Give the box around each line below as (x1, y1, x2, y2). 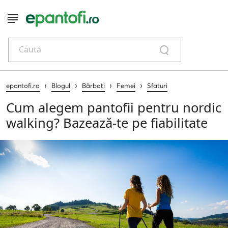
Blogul (51, 81, 70, 90)
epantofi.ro (6, 81, 40, 90)
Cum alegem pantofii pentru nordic (6, 98, 221, 117)
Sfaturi (147, 81, 167, 90)
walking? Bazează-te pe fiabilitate (6, 113, 208, 132)
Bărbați (82, 81, 105, 90)
